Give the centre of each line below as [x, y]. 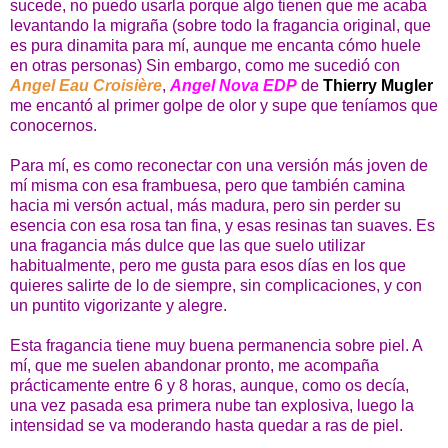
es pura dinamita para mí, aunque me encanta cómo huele [215, 45]
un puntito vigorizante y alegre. [118, 305]
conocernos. [53, 125]
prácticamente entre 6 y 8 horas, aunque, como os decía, [209, 385]
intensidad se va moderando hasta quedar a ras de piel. [206, 425]
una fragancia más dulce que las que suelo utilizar [187, 245]
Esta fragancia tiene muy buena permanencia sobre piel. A [216, 345]
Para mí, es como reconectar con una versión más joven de [219, 165]
